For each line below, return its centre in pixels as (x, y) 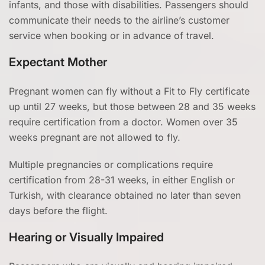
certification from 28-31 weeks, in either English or (122, 180)
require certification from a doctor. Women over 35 (123, 122)
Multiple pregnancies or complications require (111, 164)
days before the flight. (58, 211)
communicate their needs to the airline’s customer (119, 20)
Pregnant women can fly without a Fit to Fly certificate (129, 91)
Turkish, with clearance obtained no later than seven (125, 195)
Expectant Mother (58, 62)
